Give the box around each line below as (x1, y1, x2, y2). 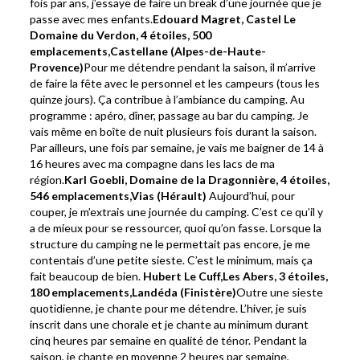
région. (30, 173, 65, 187)
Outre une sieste (236, 285, 324, 300)
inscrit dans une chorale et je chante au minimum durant (30, 317, 309, 332)
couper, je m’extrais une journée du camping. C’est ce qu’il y (30, 205, 324, 219)
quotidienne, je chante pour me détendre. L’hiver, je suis (30, 301, 308, 316)
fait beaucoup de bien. (30, 269, 141, 284)
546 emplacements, (30, 189, 132, 203)
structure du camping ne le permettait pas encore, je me (30, 237, 311, 252)
